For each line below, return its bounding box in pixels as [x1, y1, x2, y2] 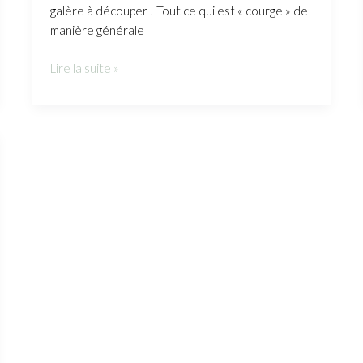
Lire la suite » [49, 60, 119, 75]
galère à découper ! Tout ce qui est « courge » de [49, 3, 308, 19]
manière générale [49, 23, 144, 38]
